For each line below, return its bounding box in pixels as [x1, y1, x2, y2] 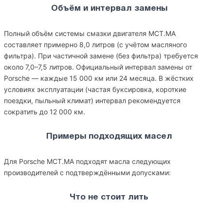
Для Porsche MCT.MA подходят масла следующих [4, 157, 171, 165]
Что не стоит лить [70, 194, 148, 201]
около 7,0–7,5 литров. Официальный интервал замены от [4, 63, 192, 71]
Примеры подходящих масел [46, 133, 172, 140]
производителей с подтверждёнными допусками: [4, 168, 171, 177]
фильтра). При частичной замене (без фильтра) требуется [4, 52, 198, 60]
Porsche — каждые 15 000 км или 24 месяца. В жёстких [4, 74, 194, 82]
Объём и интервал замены [51, 5, 167, 12]
